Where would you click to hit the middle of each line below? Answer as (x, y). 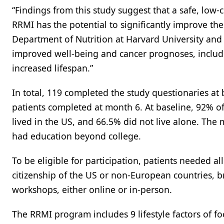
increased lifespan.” (52, 68)
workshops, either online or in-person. (92, 189)
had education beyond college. (76, 136)
